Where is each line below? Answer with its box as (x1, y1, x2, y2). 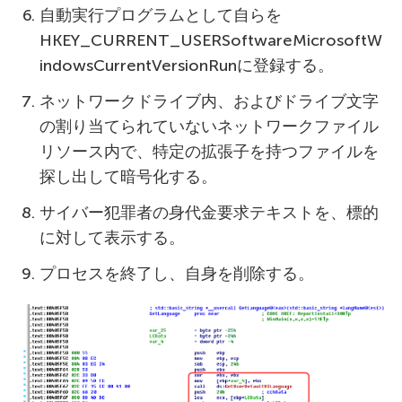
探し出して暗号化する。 (39, 167, 217, 188)
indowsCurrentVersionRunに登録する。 (39, 56, 334, 76)
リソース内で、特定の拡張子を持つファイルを (39, 142, 379, 162)
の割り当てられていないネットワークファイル (39, 117, 379, 137)
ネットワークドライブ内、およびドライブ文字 (39, 92, 379, 112)
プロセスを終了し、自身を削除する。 (39, 264, 314, 284)
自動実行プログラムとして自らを (39, 5, 282, 26)
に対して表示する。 (39, 228, 185, 249)
